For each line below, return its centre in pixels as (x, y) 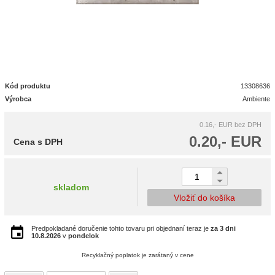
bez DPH (248, 125)
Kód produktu (28, 86)
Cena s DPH (38, 142)
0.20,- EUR (225, 141)
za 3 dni (223, 228)
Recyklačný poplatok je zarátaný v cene (137, 255)
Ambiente (257, 99)
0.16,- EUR (216, 125)
